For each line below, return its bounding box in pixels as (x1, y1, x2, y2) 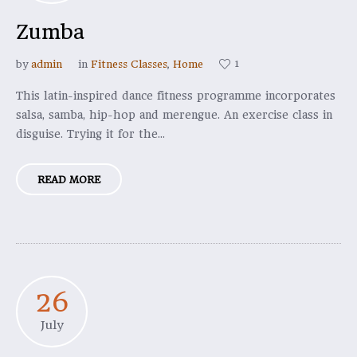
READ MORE (37, 174, 100, 186)
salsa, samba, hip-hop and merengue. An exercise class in (16, 108, 332, 121)
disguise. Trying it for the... (16, 127, 165, 140)
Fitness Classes (91, 58, 167, 70)
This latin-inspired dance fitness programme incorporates (16, 89, 335, 102)
